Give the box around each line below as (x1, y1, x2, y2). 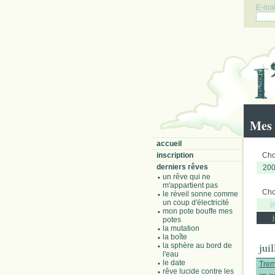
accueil (156, 139, 182, 148)
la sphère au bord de (162, 241, 232, 250)
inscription (156, 151, 193, 160)
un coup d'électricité (162, 198, 229, 207)
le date (162, 258, 185, 267)
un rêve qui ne (162, 172, 211, 181)
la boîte (162, 233, 187, 241)
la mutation (162, 224, 199, 233)
